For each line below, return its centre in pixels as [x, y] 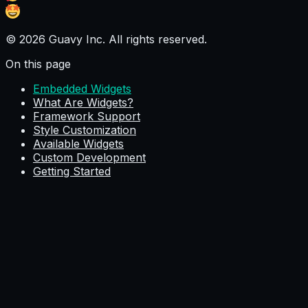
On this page [38, 64]
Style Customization [85, 130]
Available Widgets [78, 143]
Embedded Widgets [82, 88]
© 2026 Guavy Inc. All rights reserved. [106, 39]
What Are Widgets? [83, 102]
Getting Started [72, 171]
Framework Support [87, 116]
